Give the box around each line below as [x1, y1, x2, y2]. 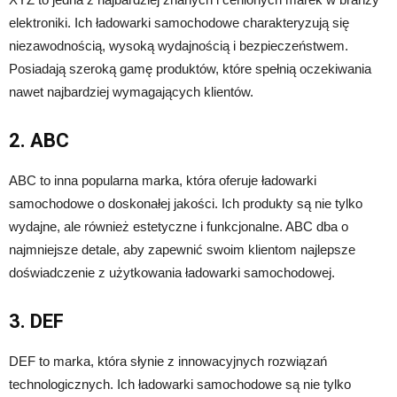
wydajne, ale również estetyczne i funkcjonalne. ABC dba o [9, 218, 348, 234]
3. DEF [9, 309, 64, 332]
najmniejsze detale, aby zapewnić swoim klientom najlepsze [9, 241, 355, 257]
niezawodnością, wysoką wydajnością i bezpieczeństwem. [9, 37, 348, 53]
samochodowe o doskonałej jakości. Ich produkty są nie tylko [9, 195, 362, 211]
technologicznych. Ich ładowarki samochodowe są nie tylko [9, 376, 351, 392]
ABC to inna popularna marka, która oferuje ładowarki [9, 172, 316, 188]
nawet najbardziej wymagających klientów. [9, 83, 253, 99]
